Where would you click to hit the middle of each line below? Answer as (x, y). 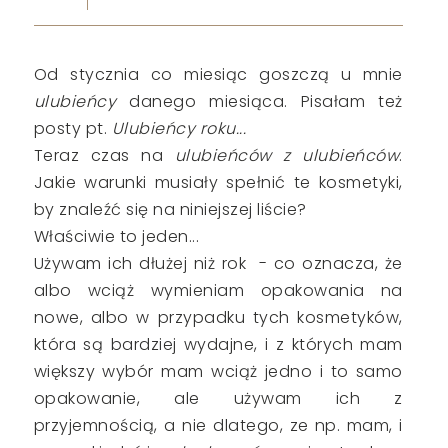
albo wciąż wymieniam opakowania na (218, 290)
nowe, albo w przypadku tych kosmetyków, (218, 317)
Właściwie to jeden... (116, 236)
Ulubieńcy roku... (179, 128)
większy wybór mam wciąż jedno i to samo (218, 371)
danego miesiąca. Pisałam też (259, 101)
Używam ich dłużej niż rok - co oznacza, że (218, 263)
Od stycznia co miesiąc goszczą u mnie (218, 74)
